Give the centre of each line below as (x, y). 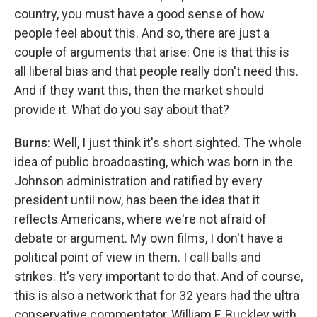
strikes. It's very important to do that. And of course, (158, 276)
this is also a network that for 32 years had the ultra (157, 295)
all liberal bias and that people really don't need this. (156, 71)
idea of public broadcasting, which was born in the (154, 162)
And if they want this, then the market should (139, 90)
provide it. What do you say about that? (122, 109)
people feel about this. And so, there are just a (142, 33)
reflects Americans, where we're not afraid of (140, 219)
